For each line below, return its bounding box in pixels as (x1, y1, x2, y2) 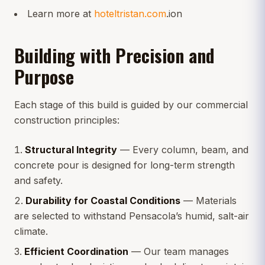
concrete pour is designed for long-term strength (14, 159, 235, 171)
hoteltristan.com (94, 7, 166, 20)
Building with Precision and (14, 41, 215, 69)
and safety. (14, 174, 63, 186)
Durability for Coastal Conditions (25, 194, 180, 206)
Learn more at (27, 7, 94, 20)
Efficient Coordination (24, 245, 128, 257)
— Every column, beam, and (117, 143, 248, 156)
